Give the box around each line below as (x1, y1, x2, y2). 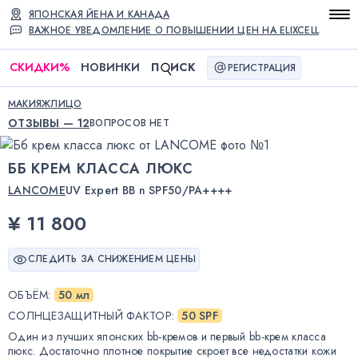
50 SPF (181, 307, 219, 324)
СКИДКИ (9, 59, 59, 76)
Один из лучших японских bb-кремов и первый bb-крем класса (8, 328, 326, 344)
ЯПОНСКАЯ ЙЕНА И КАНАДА (29, 7, 170, 22)
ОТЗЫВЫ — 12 (8, 114, 90, 131)
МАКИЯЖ (8, 96, 51, 111)
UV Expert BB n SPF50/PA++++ (65, 181, 233, 198)
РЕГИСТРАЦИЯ (227, 60, 296, 75)
